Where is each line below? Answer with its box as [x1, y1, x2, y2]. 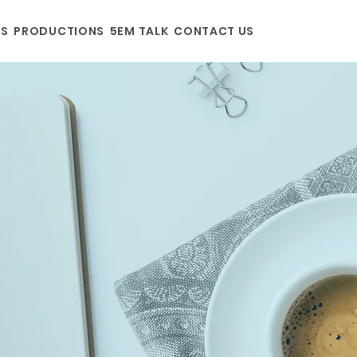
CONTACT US [174, 23, 255, 39]
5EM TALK [109, 23, 169, 39]
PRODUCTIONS [14, 23, 105, 39]
